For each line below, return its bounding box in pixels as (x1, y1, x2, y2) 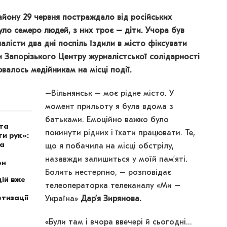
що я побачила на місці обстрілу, (45, 142, 174, 151)
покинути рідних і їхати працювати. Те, (45, 129, 195, 138)
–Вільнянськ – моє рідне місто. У (45, 90, 174, 98)
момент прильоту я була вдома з (45, 103, 173, 111)
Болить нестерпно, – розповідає (45, 169, 171, 177)
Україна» (45, 195, 81, 204)
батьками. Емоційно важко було (45, 116, 169, 125)
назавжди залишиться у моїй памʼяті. (45, 156, 187, 164)
